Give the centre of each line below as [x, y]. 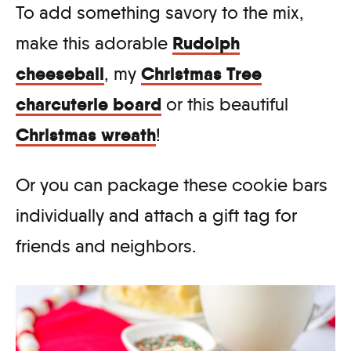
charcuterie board [89, 104]
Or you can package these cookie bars [172, 185]
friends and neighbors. [106, 246]
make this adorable [94, 43]
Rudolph [206, 43]
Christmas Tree [201, 73]
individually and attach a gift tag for [156, 215]
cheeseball [60, 73]
